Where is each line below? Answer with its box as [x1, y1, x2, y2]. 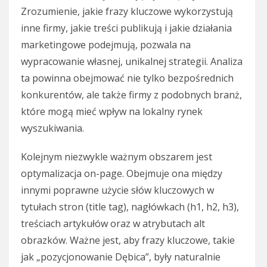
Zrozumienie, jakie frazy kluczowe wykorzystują [21, 5, 233, 18]
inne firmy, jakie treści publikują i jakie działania [21, 21, 232, 35]
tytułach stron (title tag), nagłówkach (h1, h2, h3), [21, 200, 239, 214]
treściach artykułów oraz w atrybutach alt [21, 217, 205, 231]
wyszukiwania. [21, 122, 84, 135]
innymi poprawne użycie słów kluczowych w [21, 184, 214, 197]
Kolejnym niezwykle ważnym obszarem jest [21, 150, 212, 164]
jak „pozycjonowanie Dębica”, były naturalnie [21, 250, 221, 264]
